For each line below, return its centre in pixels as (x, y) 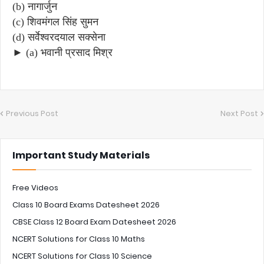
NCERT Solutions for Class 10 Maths (79, 239)
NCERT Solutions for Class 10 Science (82, 256)
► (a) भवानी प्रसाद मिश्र (62, 52)
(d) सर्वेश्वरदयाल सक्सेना (59, 37)
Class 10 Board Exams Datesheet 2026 (86, 204)
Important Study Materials (81, 155)
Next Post (239, 113)
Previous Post (32, 113)
